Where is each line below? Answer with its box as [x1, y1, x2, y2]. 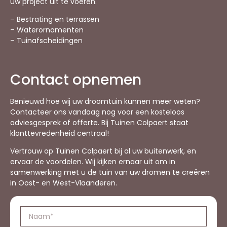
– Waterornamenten [10, 25, 84, 35]
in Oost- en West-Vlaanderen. [10, 178, 117, 188]
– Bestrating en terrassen [10, 14, 99, 25]
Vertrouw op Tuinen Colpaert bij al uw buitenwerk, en [10, 146, 196, 157]
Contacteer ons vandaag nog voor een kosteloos [10, 107, 184, 118]
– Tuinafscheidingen [10, 35, 83, 46]
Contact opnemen [10, 70, 141, 90]
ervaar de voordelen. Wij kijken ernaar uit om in [10, 157, 175, 167]
